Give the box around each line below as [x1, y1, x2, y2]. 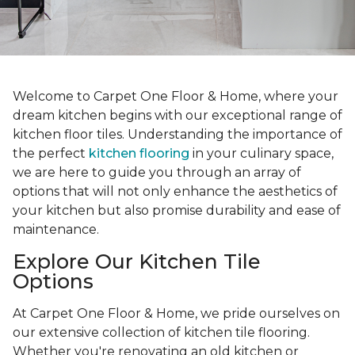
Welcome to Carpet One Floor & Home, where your [13, 89, 338, 105]
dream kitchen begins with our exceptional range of [13, 108, 342, 124]
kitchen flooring [89, 146, 189, 162]
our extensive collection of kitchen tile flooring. [13, 325, 310, 341]
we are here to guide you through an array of [13, 165, 301, 181]
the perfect [13, 146, 89, 162]
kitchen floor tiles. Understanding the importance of [13, 127, 342, 143]
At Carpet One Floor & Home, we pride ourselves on [13, 306, 340, 322]
